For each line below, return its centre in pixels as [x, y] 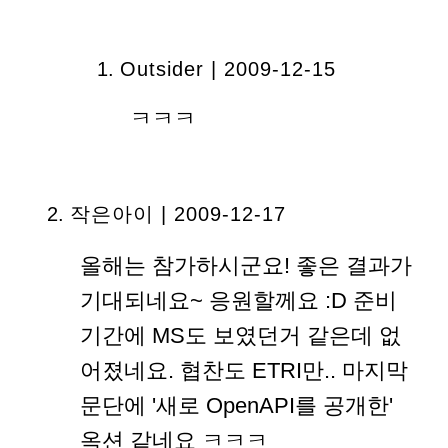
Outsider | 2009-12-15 [228, 68]
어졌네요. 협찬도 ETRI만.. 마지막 [244, 370]
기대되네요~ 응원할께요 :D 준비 [238, 300]
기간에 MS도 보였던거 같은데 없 [240, 335]
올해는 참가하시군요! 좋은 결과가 [246, 265]
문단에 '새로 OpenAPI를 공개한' [236, 405]
